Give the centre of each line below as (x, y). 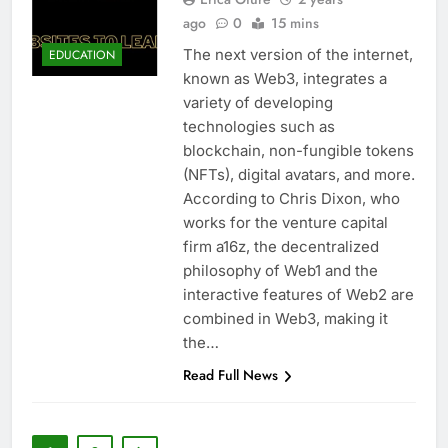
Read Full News (230, 375)
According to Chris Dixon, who (291, 199)
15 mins (294, 23)
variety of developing (257, 103)
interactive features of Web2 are (298, 295)
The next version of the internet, (297, 55)
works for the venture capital (285, 223)
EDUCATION (82, 54)
